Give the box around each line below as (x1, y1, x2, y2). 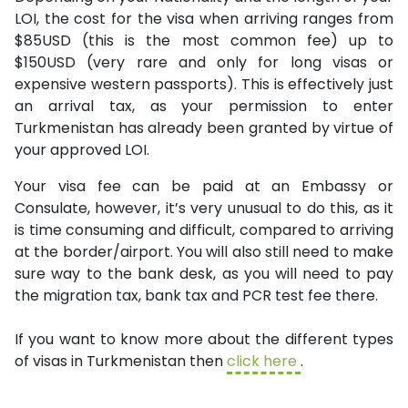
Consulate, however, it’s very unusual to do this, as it (15, 198, 393, 219)
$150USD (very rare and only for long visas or (15, 52, 393, 73)
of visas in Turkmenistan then (15, 351, 227, 372)
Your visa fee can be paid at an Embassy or (15, 176, 393, 197)
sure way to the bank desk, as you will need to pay (15, 263, 393, 284)
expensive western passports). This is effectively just (15, 74, 393, 95)
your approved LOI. (15, 139, 149, 160)
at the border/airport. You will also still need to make (15, 241, 393, 262)
